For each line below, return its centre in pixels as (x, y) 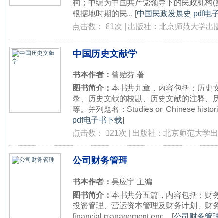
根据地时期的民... (103, 13)
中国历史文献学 (105, 54)
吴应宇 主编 (132, 181)
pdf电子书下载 (97, 120)
